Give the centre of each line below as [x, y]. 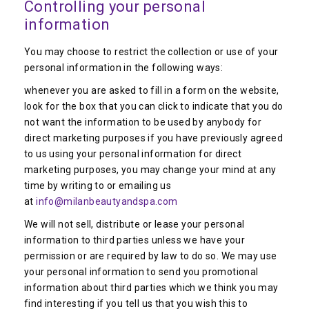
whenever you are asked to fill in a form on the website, [152, 90]
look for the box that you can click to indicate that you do [154, 106]
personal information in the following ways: [124, 68]
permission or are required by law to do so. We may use [151, 256]
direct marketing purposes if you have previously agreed [153, 138]
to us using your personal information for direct [133, 154]
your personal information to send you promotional [141, 272]
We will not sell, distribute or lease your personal [134, 224]
